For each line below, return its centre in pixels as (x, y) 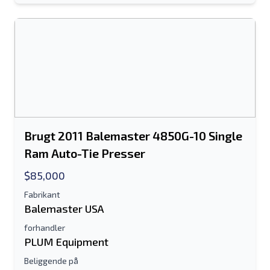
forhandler (45, 228)
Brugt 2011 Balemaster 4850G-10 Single (133, 136)
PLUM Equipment (66, 242)
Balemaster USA (64, 209)
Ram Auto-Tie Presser (85, 153)
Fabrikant (42, 194)
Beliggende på (51, 261)
